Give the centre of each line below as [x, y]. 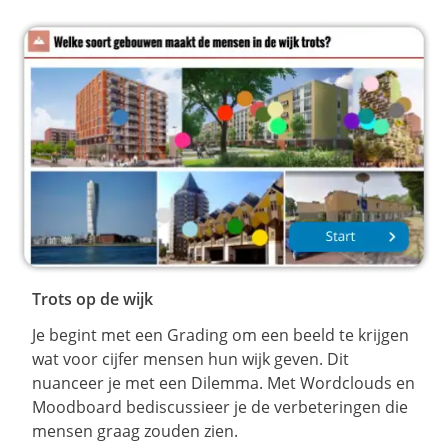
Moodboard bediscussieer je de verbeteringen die [220, 407]
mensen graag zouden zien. [135, 431]
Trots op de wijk [92, 299]
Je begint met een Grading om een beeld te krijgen [220, 335]
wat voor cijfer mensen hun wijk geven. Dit [190, 359]
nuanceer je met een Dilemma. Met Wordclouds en [223, 383]
